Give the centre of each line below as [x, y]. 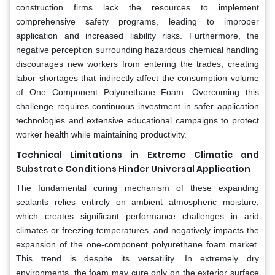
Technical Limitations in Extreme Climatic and [137, 154]
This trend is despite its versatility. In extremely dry [137, 258]
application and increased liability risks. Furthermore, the [137, 35]
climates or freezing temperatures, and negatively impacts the [137, 230]
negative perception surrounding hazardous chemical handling [137, 49]
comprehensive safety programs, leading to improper [137, 21]
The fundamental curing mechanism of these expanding [137, 188]
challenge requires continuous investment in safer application [137, 106]
